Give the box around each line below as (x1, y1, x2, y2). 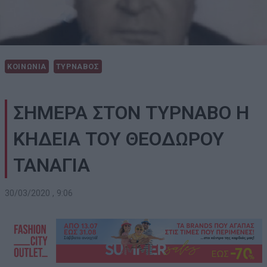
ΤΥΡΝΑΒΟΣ (55, 62, 100, 72)
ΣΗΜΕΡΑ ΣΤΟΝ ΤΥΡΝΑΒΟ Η (13, 101, 249, 125)
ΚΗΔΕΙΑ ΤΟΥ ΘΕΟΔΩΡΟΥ (13, 128, 224, 151)
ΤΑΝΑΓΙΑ (13, 154, 90, 177)
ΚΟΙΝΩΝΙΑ (7, 62, 47, 72)
